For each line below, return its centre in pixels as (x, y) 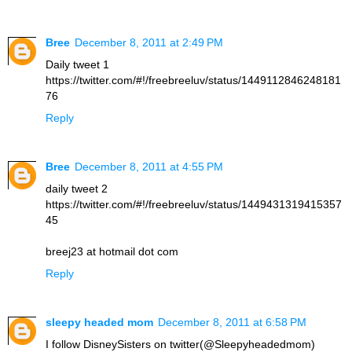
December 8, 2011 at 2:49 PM (149, 43)
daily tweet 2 (77, 189)
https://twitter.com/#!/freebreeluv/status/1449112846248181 (193, 81)
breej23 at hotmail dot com (112, 252)
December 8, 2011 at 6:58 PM (232, 323)
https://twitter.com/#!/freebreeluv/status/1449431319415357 (194, 205)
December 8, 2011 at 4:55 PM (149, 167)
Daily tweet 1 (77, 65)
